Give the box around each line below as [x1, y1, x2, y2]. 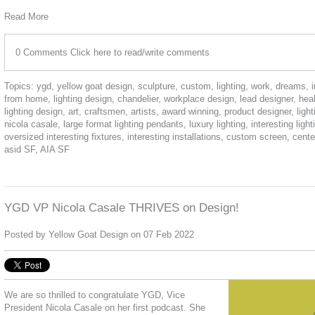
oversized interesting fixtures [4, 131, 122, 142]
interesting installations [127, 131, 221, 142]
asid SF [4, 143, 35, 155]
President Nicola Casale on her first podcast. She [4, 302, 205, 313]
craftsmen [84, 105, 125, 117]
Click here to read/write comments [70, 46, 210, 58]
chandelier [117, 93, 158, 104]
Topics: [4, 80, 37, 91]
